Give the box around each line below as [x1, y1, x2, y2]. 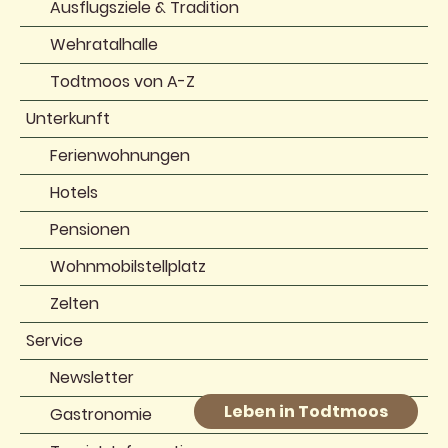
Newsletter [50, 366, 134, 390]
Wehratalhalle [50, 33, 158, 57]
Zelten [50, 292, 99, 316]
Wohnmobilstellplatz [50, 255, 206, 279]
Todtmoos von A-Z [50, 70, 195, 94]
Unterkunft [26, 107, 110, 131]
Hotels [50, 181, 98, 205]
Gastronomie [50, 403, 152, 427]
